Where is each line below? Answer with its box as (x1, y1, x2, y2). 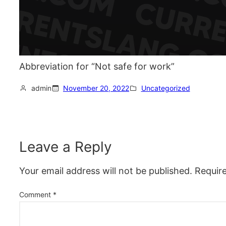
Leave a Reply (19, 138, 112, 155)
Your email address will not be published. (19, 165, 192, 176)
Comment (19, 190, 53, 199)
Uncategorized (141, 84, 190, 92)
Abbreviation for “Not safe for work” (19, 61, 175, 72)
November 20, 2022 (63, 84, 129, 92)
